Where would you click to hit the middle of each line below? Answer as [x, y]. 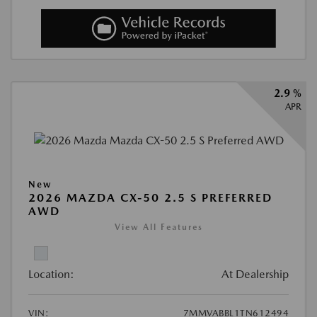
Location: [51, 275]
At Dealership [255, 275]
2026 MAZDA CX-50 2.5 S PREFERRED [150, 198]
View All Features [158, 227]
